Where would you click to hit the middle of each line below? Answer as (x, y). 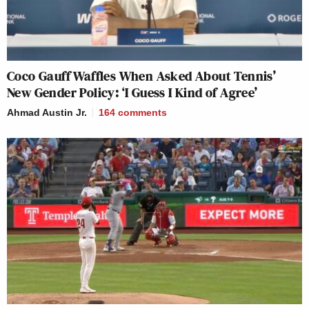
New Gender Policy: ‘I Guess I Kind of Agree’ (132, 93)
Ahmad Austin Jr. (47, 113)
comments (142, 113)
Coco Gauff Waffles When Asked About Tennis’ (142, 76)
